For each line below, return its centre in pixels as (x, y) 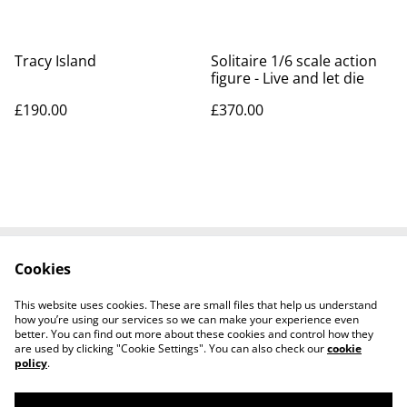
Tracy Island (55, 60)
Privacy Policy (129, 296)
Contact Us (129, 279)
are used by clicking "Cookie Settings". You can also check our (171, 348)
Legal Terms (278, 279)
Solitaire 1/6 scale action (294, 60)
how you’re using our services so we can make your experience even (187, 319)
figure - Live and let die (288, 78)
